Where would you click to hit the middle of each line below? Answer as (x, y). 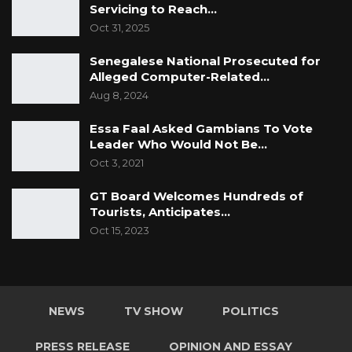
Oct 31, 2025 (119, 28)
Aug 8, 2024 (119, 95)
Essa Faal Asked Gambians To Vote (201, 129)
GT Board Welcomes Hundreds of (196, 196)
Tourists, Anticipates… (160, 212)
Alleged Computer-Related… (180, 77)
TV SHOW (153, 312)
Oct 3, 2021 (117, 163)
